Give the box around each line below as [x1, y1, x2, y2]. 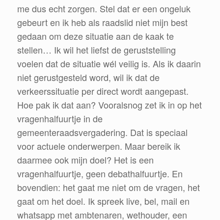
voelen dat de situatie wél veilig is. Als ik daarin [17, 56, 201, 70]
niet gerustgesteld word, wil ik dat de [17, 70, 160, 83]
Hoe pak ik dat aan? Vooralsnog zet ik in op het [17, 98, 202, 111]
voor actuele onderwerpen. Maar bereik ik [17, 139, 180, 152]
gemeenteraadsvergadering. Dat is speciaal [17, 125, 188, 138]
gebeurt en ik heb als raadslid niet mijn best [17, 15, 188, 28]
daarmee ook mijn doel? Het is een [17, 153, 154, 166]
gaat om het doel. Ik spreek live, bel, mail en [17, 194, 190, 207]
